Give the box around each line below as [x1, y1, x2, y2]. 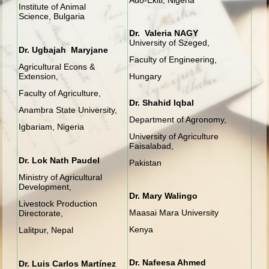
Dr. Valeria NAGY [129, 28, 199, 38]
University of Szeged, [129, 37, 210, 47]
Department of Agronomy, [129, 114, 227, 124]
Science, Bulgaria [19, 11, 85, 21]
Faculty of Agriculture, [19, 88, 101, 98]
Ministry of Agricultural [19, 172, 103, 182]
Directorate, [19, 208, 64, 218]
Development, [19, 181, 72, 192]
